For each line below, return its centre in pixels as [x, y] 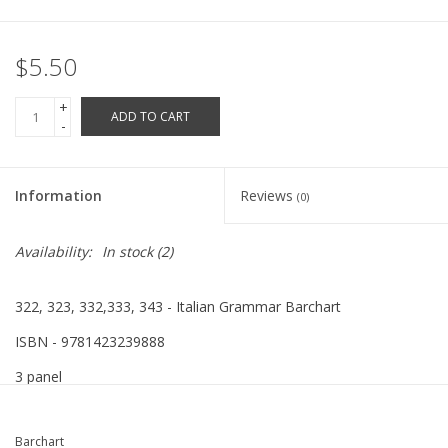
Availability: [53, 252]
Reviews [268, 196]
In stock [127, 252]
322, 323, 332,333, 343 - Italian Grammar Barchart [178, 307]
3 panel [38, 377]
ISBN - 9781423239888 [90, 342]
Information [58, 196]
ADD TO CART [150, 117]
